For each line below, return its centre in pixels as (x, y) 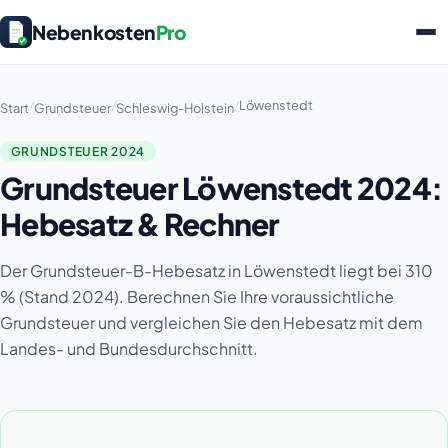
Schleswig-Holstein (175, 108)
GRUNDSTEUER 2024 (78, 151)
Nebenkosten (94, 31)
